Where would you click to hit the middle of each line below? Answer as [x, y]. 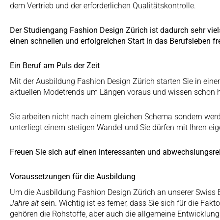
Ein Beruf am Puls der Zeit [55, 65]
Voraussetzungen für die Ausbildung [73, 176]
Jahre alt [24, 203]
